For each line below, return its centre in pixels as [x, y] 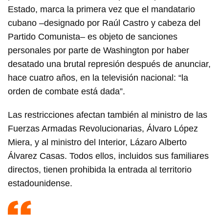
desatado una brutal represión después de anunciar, [109, 64]
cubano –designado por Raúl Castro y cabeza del [104, 23]
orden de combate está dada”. [66, 91]
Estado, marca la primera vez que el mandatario [101, 9]
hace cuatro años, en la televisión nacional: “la [98, 78]
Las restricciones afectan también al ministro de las [108, 115]
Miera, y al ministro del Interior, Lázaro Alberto [97, 142]
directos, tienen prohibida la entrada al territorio [100, 170]
